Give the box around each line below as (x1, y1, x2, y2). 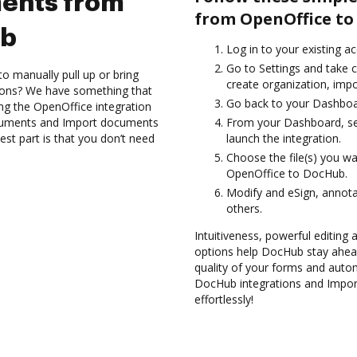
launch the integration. (226, 131, 341, 146)
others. (226, 201, 262, 216)
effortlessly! (194, 292, 253, 307)
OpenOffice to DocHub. (226, 166, 347, 181)
